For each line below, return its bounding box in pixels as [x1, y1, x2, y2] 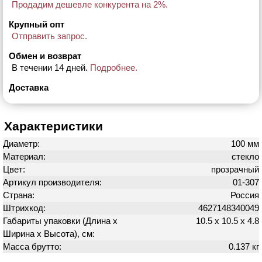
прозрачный [211, 164, 259, 174]
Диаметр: [3, 139, 42, 149]
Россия [230, 190, 259, 200]
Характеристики [4, 119, 103, 133]
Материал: [3, 151, 48, 161]
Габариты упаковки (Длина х [3, 216, 118, 226]
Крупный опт [9, 19, 64, 29]
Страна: [3, 190, 37, 200]
